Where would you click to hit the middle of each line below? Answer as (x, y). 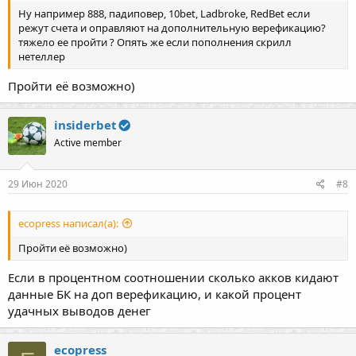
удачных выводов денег (79, 311)
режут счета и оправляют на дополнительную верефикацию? (172, 28)
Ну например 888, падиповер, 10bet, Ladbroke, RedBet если (164, 14)
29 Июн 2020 (38, 184)
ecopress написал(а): (68, 224)
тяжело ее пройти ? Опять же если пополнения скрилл (155, 43)
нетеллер (42, 57)
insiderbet (85, 125)
